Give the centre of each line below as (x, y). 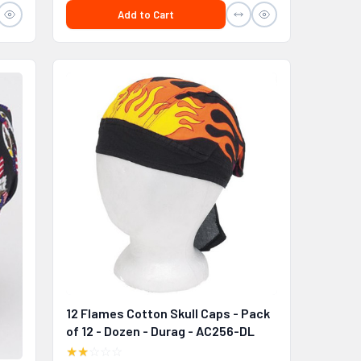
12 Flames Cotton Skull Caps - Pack (168, 313)
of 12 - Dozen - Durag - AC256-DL (160, 330)
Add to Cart (145, 14)
